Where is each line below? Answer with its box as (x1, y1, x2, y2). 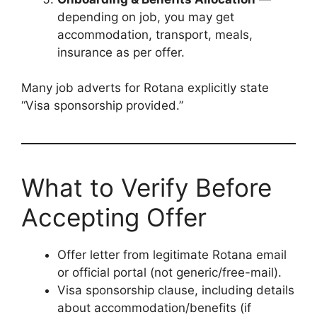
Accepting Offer (21, 202, 207, 232)
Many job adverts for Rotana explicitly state (21, 81, 269, 95)
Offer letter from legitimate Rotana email (57, 248, 287, 262)
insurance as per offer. (57, 45, 185, 59)
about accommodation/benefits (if (57, 301, 251, 315)
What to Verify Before (21, 173, 272, 202)
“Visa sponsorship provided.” (21, 98, 183, 113)
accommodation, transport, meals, (57, 27, 253, 42)
